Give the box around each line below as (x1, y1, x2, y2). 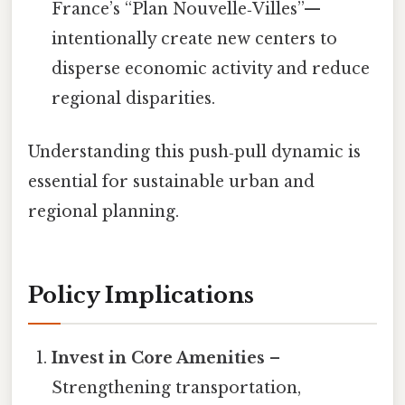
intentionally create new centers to (52, 28, 338, 49)
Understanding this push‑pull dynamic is (28, 142, 361, 163)
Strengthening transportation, (52, 377, 302, 398)
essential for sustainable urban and (28, 172, 315, 193)
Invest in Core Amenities (52, 347, 266, 368)
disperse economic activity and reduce (52, 58, 371, 79)
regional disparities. (52, 88, 216, 108)
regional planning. (28, 202, 179, 222)
